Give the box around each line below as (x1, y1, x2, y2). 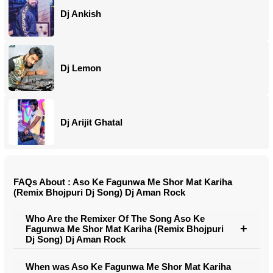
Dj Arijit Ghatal (60, 117, 122, 127)
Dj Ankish (60, 9, 101, 19)
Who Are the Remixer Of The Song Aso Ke (26, 213, 205, 224)
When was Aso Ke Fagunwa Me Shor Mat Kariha (26, 261, 231, 272)
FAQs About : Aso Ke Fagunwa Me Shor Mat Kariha (13, 176, 232, 187)
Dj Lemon (60, 63, 101, 73)
